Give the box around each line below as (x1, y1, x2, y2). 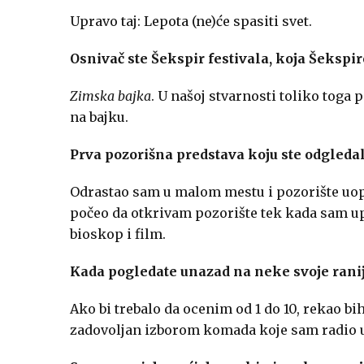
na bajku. (70, 108, 128, 125)
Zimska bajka (70, 87, 151, 104)
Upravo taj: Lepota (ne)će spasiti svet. (70, 12, 312, 29)
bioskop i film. (70, 225, 166, 242)
